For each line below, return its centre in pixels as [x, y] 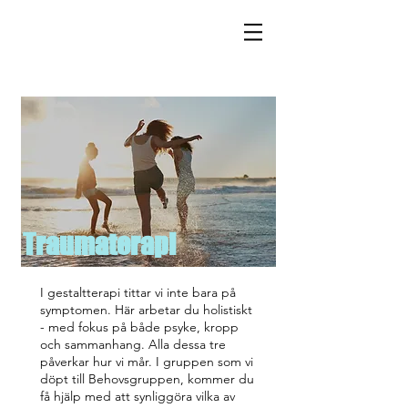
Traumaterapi [99, 244]
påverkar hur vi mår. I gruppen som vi [147, 362]
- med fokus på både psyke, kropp [139, 327]
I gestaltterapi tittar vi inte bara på [138, 292]
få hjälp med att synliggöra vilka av [138, 396]
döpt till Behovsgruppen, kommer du [147, 379]
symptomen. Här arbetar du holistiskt [146, 310]
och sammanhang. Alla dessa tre [133, 344]
